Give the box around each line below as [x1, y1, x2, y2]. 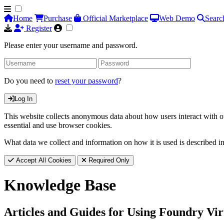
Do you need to [4, 76, 55, 85]
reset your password [55, 76, 118, 85]
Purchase [43, 14, 72, 22]
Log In [14, 95, 32, 102]
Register [24, 24, 52, 32]
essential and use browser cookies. [4, 121, 112, 129]
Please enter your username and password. [4, 41, 137, 49]
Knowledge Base [4, 176, 116, 194]
